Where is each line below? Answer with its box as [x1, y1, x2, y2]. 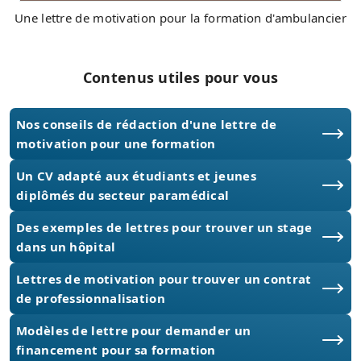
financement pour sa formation [16, 341, 216, 358]
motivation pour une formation [16, 135, 216, 151]
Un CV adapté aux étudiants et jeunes [16, 167, 256, 184]
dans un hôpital [16, 238, 116, 255]
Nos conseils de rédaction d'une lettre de [16, 115, 277, 132]
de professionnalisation [16, 289, 165, 306]
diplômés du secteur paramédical [16, 186, 230, 203]
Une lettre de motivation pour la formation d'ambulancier [15, 9, 346, 26]
